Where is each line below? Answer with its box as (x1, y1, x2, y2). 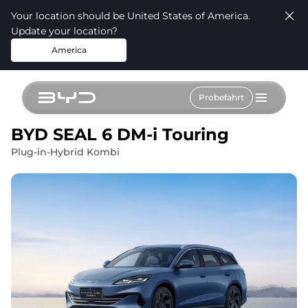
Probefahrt (199, 92, 244, 102)
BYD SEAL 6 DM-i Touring (11, 124, 229, 144)
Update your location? (11, 25, 118, 37)
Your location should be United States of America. (11, 10, 250, 22)
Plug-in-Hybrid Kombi (11, 146, 120, 158)
